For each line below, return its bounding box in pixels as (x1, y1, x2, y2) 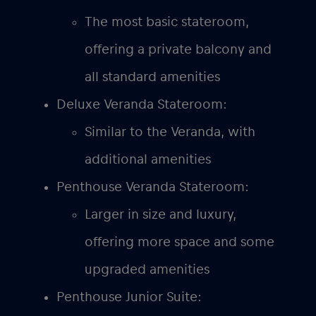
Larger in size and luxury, (85, 207, 236, 221)
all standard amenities (85, 69, 220, 84)
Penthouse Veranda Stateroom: (56, 179, 249, 194)
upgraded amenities (85, 262, 209, 276)
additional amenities (85, 152, 211, 166)
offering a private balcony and (85, 42, 272, 56)
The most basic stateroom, (85, 14, 249, 29)
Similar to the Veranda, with (85, 124, 255, 139)
